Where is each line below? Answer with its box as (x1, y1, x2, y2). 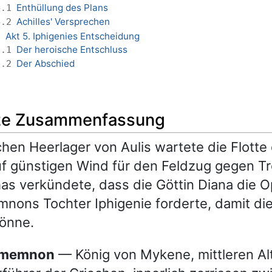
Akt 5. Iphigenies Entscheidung (5, 30, 140, 42)
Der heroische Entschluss (16, 43, 127, 55)
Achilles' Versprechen (16, 16, 110, 28)
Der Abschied (16, 58, 75, 70)
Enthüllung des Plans (16, 1, 108, 13)
